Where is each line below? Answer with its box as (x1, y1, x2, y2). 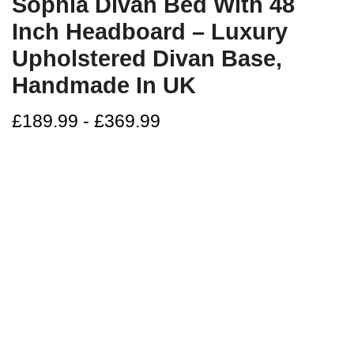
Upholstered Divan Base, (12, 46, 282, 72)
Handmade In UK (12, 73, 196, 99)
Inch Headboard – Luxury (12, 19, 288, 45)
